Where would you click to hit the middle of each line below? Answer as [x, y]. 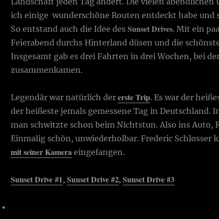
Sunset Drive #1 [37, 179]
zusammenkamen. [48, 70]
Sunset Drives [150, 28]
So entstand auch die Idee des [69, 29]
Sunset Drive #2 [93, 179]
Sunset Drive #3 [149, 179]
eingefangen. [99, 152]
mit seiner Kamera [42, 152]
